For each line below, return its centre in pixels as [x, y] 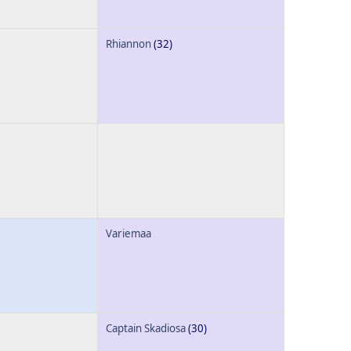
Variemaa [128, 233]
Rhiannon [128, 43]
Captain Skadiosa [146, 328]
